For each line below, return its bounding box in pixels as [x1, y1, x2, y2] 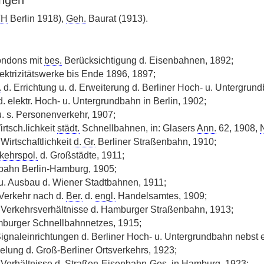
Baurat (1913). [85, 14, 148, 24]
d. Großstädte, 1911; [37, 150, 124, 160]
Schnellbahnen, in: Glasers [79, 123, 197, 133]
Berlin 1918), [7, 14, 66, 24]
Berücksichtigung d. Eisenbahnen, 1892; [61, 55, 233, 65]
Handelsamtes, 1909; [115, 191, 207, 201]
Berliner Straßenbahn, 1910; [95, 137, 216, 147]
